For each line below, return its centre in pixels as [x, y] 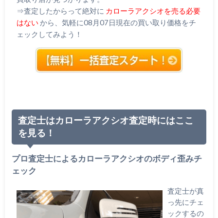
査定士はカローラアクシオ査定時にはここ [106, 121]
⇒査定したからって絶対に [61, 11]
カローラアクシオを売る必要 [153, 11]
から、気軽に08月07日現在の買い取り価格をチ [117, 23]
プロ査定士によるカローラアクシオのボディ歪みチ [107, 158]
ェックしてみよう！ [49, 34]
